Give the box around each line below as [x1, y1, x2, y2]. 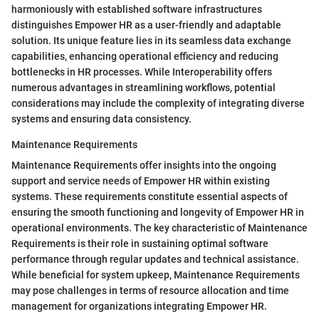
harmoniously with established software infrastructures [11, 4, 262, 16]
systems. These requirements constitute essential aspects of [11, 191, 288, 203]
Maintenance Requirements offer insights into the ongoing [11, 159, 276, 172]
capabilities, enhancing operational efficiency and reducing [11, 51, 278, 63]
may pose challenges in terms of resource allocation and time [11, 285, 289, 297]
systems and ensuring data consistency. [11, 113, 192, 125]
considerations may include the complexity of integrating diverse [11, 98, 305, 110]
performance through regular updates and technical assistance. [11, 253, 299, 266]
